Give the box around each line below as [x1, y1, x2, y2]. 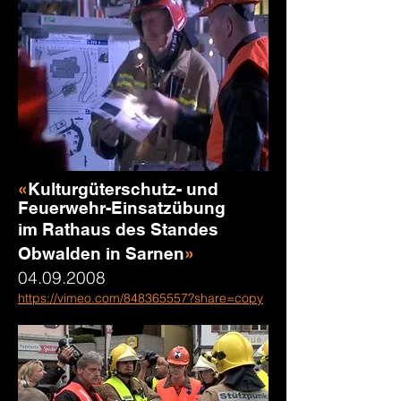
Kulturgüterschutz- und [28, 179, 218, 199]
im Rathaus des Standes [18, 219, 218, 239]
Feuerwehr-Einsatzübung [18, 198, 226, 218]
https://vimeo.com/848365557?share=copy [18, 290, 263, 306]
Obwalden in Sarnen [18, 243, 184, 263]
